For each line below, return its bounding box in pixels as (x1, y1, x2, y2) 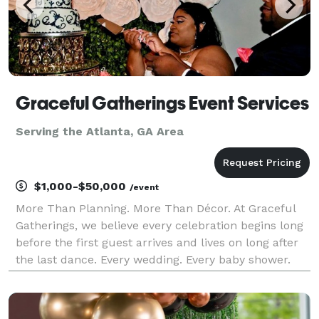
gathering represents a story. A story (16, 286, 214, 300)
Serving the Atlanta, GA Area (16, 124, 184, 138)
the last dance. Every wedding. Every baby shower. (16, 252, 291, 266)
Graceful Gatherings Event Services (16, 92, 309, 114)
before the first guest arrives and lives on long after (16, 235, 298, 249)
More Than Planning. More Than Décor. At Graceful (16, 201, 296, 215)
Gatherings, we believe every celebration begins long (16, 218, 303, 232)
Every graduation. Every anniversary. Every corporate (16, 269, 303, 283)
